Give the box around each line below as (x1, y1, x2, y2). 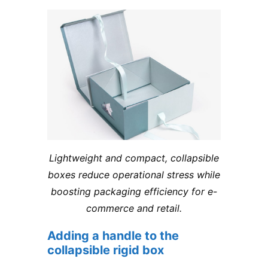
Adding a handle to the (47, 229, 179, 243)
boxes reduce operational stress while (48, 169, 220, 181)
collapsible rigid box (47, 243, 164, 258)
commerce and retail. (86, 202, 182, 215)
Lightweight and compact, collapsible (49, 152, 219, 165)
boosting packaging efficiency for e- (51, 185, 217, 198)
